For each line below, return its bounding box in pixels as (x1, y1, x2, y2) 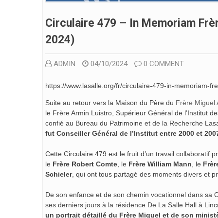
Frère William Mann (128, 160, 192, 168)
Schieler (45, 170, 72, 179)
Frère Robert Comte (53, 160, 117, 168)
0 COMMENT (144, 59, 184, 69)
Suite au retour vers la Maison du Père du (45, 99, 176, 107)
